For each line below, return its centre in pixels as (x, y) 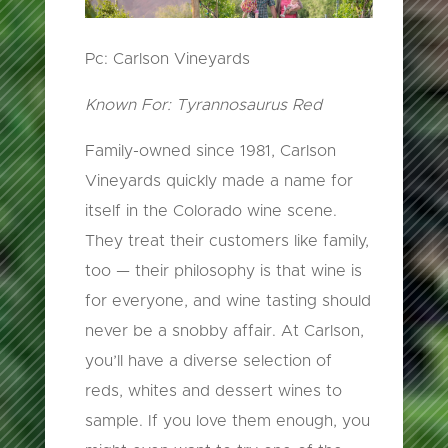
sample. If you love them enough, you (227, 421)
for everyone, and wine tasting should (227, 301)
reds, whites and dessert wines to (213, 391)
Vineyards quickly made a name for (218, 181)
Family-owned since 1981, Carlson (210, 151)
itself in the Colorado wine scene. (210, 211)
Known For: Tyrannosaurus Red (203, 105)
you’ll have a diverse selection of (208, 361)
